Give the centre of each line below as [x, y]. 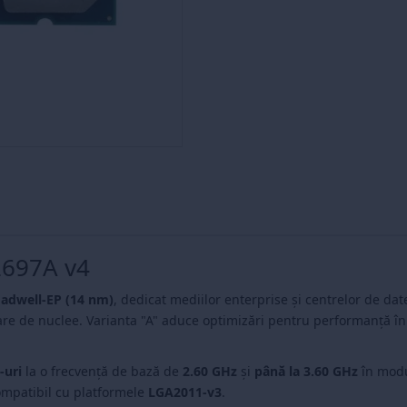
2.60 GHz [210, 371]
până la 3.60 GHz [306, 371]
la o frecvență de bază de [102, 371]
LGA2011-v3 [185, 392]
